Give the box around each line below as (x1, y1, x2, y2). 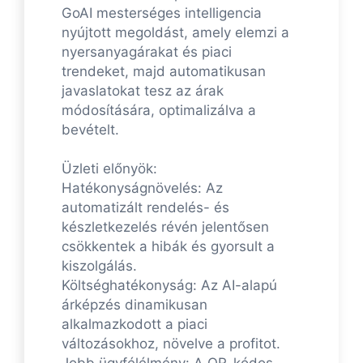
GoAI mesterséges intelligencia (62, 5, 262, 22)
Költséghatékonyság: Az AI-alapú (62, 277, 277, 294)
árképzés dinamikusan (62, 297, 207, 314)
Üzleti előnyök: (62, 160, 157, 177)
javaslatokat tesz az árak (62, 83, 224, 100)
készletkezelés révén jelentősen (62, 219, 269, 236)
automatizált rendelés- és (62, 199, 229, 216)
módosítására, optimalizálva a (62, 102, 256, 119)
